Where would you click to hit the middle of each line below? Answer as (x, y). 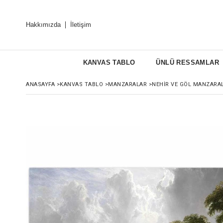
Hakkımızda (43, 25)
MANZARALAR (127, 84)
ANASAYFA (40, 84)
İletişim (81, 25)
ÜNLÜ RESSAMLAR (187, 62)
